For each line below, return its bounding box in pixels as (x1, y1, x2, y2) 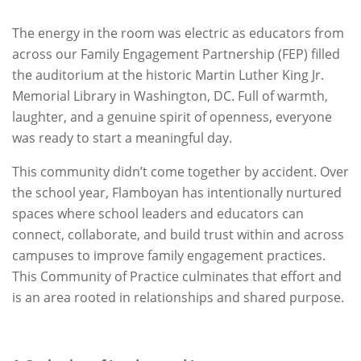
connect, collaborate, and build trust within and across (12, 226, 344, 243)
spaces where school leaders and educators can (12, 205, 304, 222)
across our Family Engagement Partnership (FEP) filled (12, 45, 340, 63)
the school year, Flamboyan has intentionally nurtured (12, 184, 342, 201)
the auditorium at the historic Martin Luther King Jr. (12, 66, 324, 84)
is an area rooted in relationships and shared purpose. (12, 288, 344, 306)
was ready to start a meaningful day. (12, 129, 232, 147)
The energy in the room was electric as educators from (12, 24, 344, 42)
